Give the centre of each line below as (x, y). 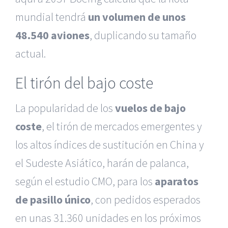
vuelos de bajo (150, 108)
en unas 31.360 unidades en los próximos (108, 218)
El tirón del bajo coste (84, 83)
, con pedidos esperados (146, 200)
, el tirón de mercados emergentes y (122, 126)
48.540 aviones (52, 35)
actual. (31, 53)
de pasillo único (53, 200)
